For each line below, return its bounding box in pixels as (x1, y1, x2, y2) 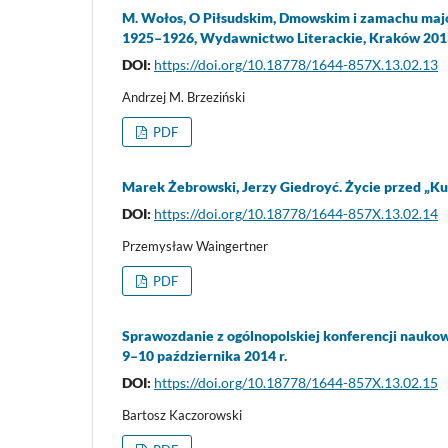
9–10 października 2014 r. (122, 347, 287, 365)
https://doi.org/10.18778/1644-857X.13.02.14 (154, 205, 438, 223)
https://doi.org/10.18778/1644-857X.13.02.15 (154, 374, 438, 392)
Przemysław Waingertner (122, 238, 268, 255)
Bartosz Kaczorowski (122, 407, 242, 424)
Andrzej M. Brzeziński (122, 89, 245, 106)
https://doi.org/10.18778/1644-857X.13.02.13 (154, 56, 438, 74)
